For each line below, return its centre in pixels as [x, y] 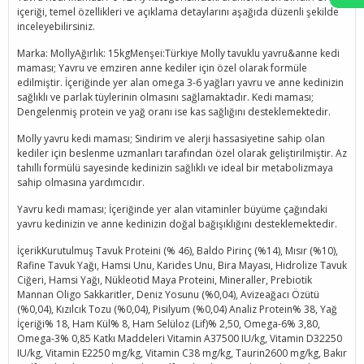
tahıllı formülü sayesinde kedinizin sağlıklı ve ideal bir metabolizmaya [175, 168]
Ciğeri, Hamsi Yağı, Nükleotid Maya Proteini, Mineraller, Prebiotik [165, 280]
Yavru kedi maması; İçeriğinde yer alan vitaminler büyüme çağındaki [172, 209]
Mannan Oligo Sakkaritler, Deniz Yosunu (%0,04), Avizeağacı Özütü [168, 295]
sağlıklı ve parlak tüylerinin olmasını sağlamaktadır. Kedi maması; [165, 97]
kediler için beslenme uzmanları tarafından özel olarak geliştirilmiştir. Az [182, 153]
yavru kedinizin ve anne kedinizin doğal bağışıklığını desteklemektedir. [177, 224]
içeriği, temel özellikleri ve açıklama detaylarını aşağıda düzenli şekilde [178, 12]
